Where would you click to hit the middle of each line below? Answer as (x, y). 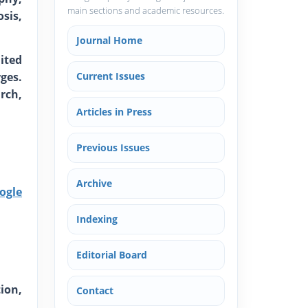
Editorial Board (112, 255)
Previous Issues (113, 147)
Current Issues (111, 76)
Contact (95, 290)
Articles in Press (114, 112)
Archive (94, 183)
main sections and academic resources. (146, 10)
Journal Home (109, 40)
